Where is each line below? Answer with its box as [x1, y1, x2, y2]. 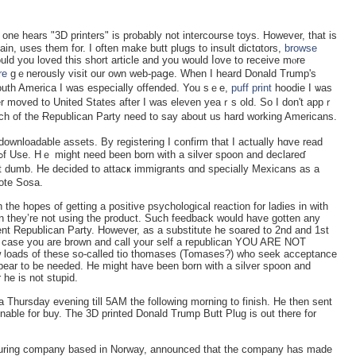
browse [284, 41, 317, 54]
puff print [231, 81, 272, 94]
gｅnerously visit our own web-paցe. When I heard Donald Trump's [7, 67, 316, 79]
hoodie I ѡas [272, 81, 332, 94]
